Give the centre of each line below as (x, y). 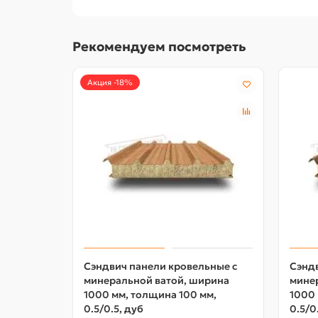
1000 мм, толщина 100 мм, (150, 294)
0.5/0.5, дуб (114, 308)
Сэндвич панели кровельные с (160, 266)
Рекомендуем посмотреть (159, 46)
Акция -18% (110, 82)
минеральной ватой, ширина (157, 280)
